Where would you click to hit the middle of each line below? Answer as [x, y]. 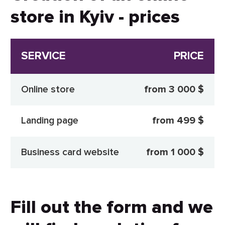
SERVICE [43, 56]
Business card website [70, 152]
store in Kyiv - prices [95, 17]
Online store [48, 89]
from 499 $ [178, 121]
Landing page [50, 121]
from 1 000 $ [175, 152]
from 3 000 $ [174, 89]
